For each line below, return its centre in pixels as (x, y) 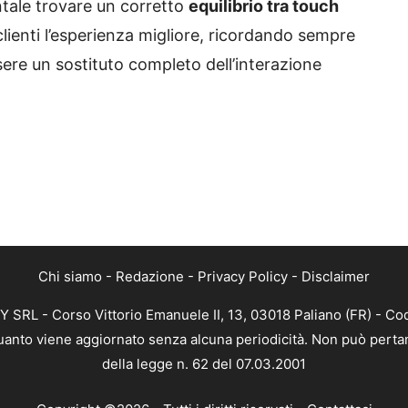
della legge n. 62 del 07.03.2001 (204, 364)
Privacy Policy (243, 277)
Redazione (150, 277)
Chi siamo (70, 277)
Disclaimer (336, 277)
